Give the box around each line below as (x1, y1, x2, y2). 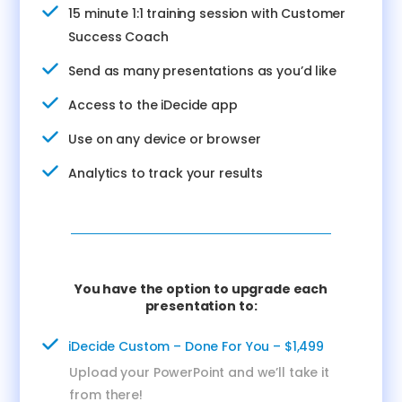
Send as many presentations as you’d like (68, 62, 336, 81)
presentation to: (144, 297, 258, 316)
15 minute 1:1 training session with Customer (68, 4, 346, 23)
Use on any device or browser (68, 130, 261, 149)
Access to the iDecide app (68, 96, 238, 115)
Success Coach (68, 28, 169, 47)
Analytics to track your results (68, 164, 263, 183)
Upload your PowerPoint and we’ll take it (69, 363, 329, 382)
